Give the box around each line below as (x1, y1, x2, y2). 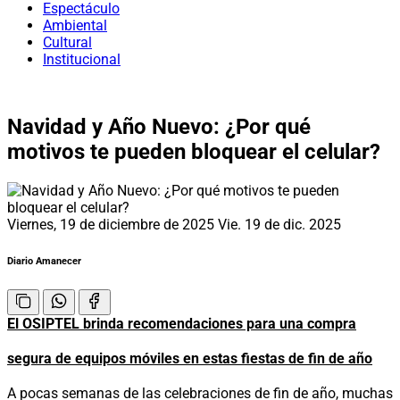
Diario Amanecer (7, 254, 81, 267)
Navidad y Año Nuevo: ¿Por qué (7, 113, 311, 139)
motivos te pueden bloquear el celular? (7, 138, 380, 164)
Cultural (43, 34, 92, 51)
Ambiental (43, 17, 107, 34)
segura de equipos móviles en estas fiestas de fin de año (7, 349, 372, 367)
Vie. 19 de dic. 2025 (218, 215, 341, 233)
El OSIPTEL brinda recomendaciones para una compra (7, 314, 356, 332)
